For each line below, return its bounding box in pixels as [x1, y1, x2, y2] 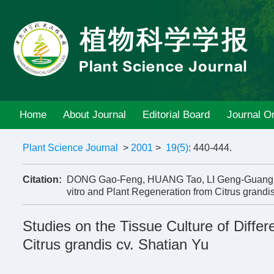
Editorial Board [143, 109, 210, 120]
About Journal [63, 109, 127, 120]
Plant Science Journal [23, 143, 118, 153]
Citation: [23, 174, 62, 185]
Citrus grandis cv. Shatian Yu [23, 236, 209, 253]
